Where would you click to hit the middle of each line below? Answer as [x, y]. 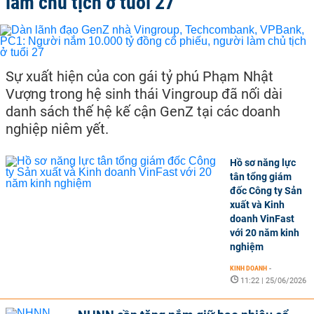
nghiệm [247, 247]
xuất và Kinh [257, 205]
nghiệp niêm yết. [57, 129]
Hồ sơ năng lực [263, 163]
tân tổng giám [261, 177]
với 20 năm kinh [265, 233]
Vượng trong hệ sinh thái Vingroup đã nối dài [144, 94]
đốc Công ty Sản [266, 191]
